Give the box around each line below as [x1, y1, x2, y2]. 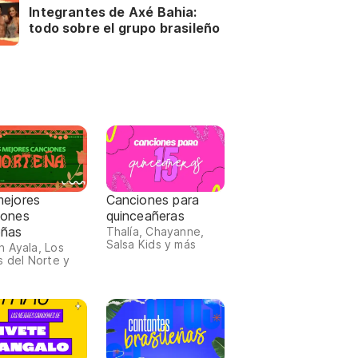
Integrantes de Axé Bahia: [29, 4, 197, 21]
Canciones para [105, 192, 200, 209]
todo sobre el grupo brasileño [29, 20, 221, 37]
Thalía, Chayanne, [105, 225, 205, 239]
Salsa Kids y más [105, 237, 197, 252]
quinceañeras [105, 208, 185, 225]
